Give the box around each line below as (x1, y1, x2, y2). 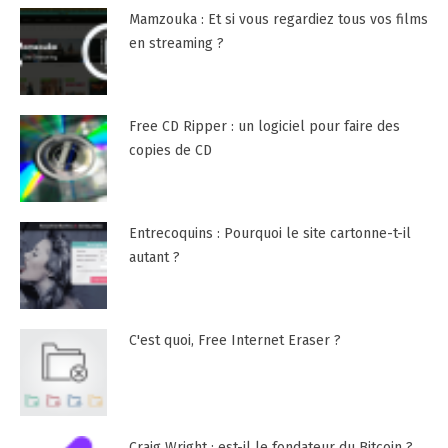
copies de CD (128, 142, 212, 160)
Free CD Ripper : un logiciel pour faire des (128, 118, 400, 136)
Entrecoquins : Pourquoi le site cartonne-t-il (128, 225, 411, 243)
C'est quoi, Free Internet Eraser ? (128, 331, 341, 349)
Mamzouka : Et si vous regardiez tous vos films (128, 11, 428, 29)
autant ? (128, 249, 180, 267)
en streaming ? (128, 35, 224, 53)
